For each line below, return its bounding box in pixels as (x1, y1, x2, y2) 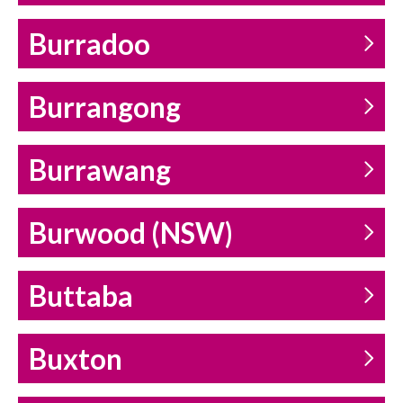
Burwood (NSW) (29, 216, 233, 251)
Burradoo (29, 27, 150, 62)
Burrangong (29, 90, 181, 125)
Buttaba (29, 279, 133, 314)
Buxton (29, 342, 122, 377)
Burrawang (29, 153, 171, 188)
